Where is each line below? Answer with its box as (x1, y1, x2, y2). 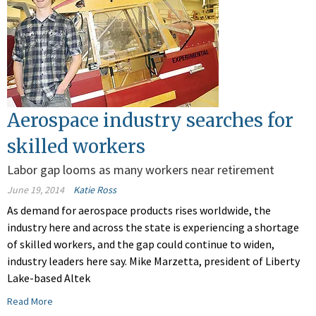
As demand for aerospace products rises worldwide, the (7, 203, 271, 218)
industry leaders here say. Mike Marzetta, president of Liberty (7, 254, 300, 269)
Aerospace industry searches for (7, 109, 293, 133)
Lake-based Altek (7, 271, 90, 286)
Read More (7, 295, 53, 308)
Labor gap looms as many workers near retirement (7, 162, 274, 178)
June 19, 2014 (7, 183, 64, 197)
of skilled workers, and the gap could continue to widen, (7, 237, 274, 252)
